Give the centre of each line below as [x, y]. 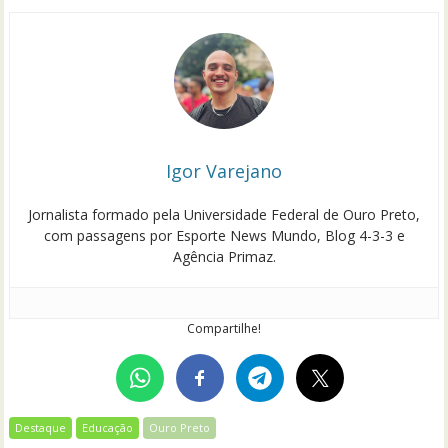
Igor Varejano [224, 171]
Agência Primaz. [224, 257]
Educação [108, 428]
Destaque [41, 428]
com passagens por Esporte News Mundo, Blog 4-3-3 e [224, 236]
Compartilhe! [224, 329]
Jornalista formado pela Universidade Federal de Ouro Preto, [224, 215]
